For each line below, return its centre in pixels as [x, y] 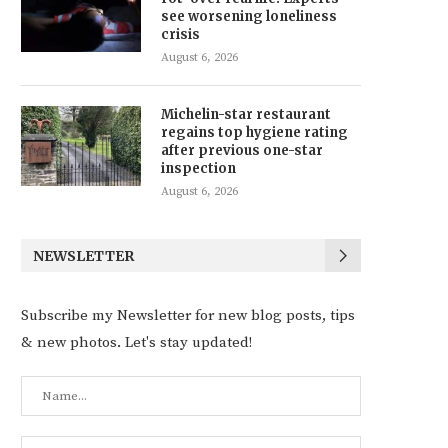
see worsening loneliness [249, 17]
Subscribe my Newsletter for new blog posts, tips [188, 316]
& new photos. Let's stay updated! [136, 343]
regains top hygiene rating [254, 133]
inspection [198, 169]
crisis [180, 35]
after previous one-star [242, 151]
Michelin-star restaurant [246, 115]
